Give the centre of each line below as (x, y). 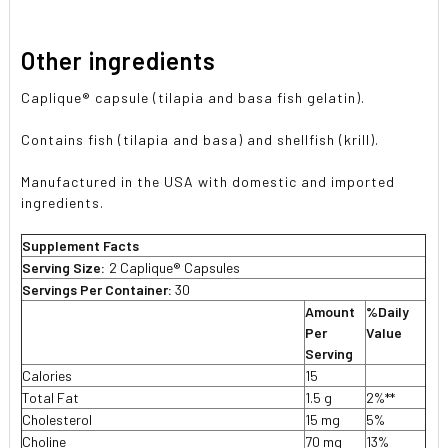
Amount (330, 311)
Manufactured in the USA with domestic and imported (208, 181)
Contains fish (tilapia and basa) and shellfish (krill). (200, 139)
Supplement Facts (81, 245)
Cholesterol (57, 419)
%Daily (388, 311)
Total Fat (52, 397)
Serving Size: (64, 267)
